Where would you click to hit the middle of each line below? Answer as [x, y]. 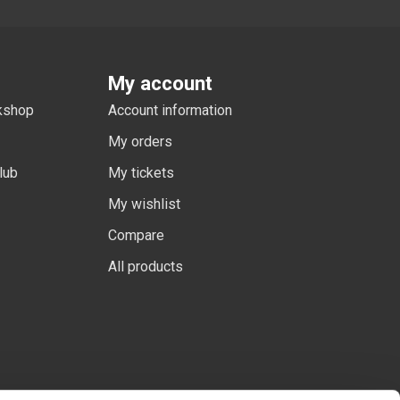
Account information [170, 111]
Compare [136, 236]
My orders [140, 142]
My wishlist [144, 204]
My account [160, 83]
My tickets [141, 173]
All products [146, 267]
